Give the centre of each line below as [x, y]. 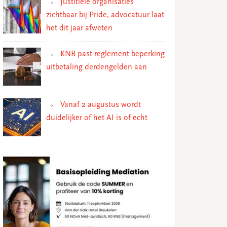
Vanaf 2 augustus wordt [101, 105]
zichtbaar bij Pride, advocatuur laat [105, 15]
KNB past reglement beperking [112, 54]
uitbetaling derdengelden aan [97, 67]
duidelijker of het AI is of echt [97, 118]
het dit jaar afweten [79, 28]
